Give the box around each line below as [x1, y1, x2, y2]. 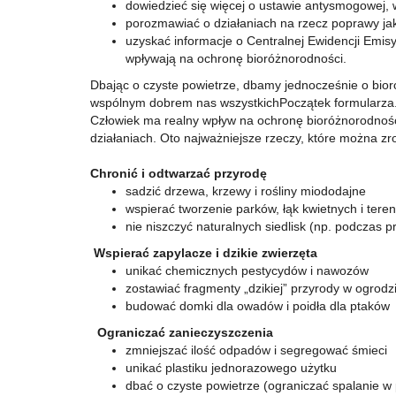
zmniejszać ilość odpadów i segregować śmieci [126, 343, 387, 357]
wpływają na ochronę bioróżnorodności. [126, 51, 346, 65]
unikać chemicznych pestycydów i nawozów [126, 263, 369, 278]
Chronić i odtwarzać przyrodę [90, 166, 267, 180]
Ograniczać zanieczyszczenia [90, 325, 273, 339]
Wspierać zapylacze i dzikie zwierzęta [90, 246, 317, 260]
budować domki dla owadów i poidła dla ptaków [126, 299, 390, 313]
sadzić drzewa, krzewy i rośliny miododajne [126, 184, 369, 198]
